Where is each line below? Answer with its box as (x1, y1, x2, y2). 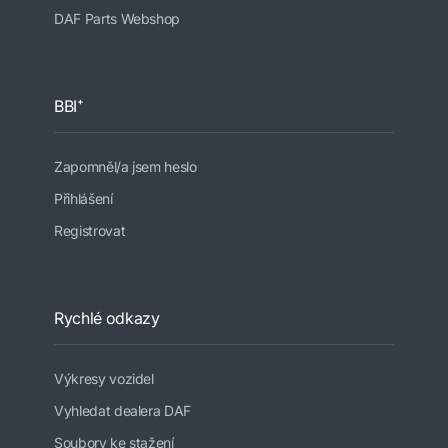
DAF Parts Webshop (54, 10, 181, 28)
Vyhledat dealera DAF (54, 402, 191, 420)
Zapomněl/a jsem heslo (54, 158, 197, 176)
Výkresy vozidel (54, 370, 154, 388)
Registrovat (54, 222, 126, 240)
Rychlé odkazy (54, 308, 160, 329)
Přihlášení (54, 190, 113, 208)
